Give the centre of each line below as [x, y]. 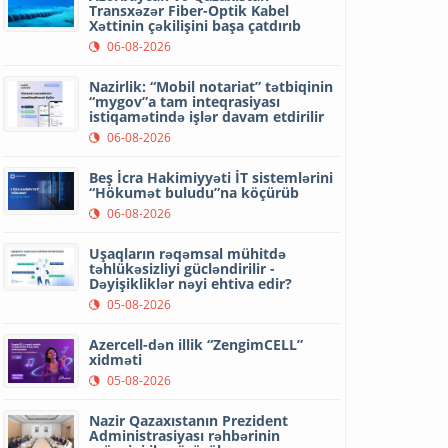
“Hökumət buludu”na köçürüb [194, 192]
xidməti [116, 359]
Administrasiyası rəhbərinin [185, 435]
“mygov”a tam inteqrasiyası [185, 101]
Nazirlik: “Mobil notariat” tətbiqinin [211, 86]
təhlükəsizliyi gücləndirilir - [182, 268]
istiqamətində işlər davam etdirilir [207, 116]
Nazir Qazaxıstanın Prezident [189, 420]
